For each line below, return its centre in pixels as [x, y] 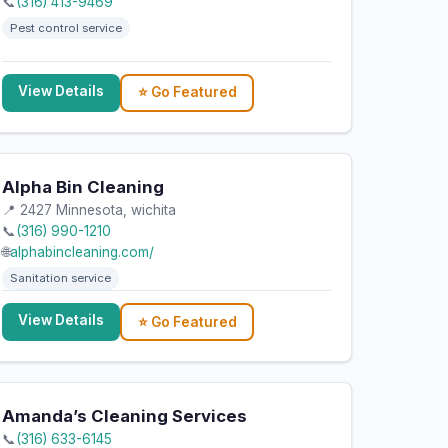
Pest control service [66, 28]
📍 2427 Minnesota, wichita [89, 210]
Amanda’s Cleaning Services [125, 416]
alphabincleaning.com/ [82, 252]
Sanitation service [61, 278]
